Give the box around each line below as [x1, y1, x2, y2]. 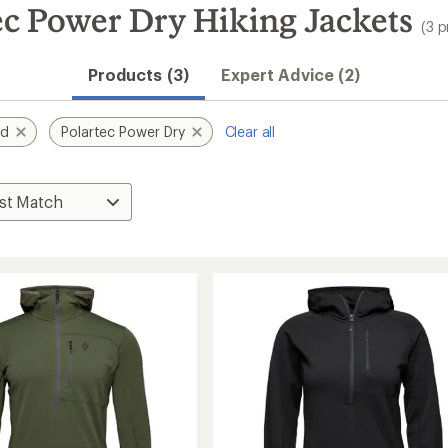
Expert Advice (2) [220, 65, 361, 84]
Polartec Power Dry [60, 123, 185, 140]
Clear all [224, 123, 276, 140]
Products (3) [87, 65, 189, 84]
